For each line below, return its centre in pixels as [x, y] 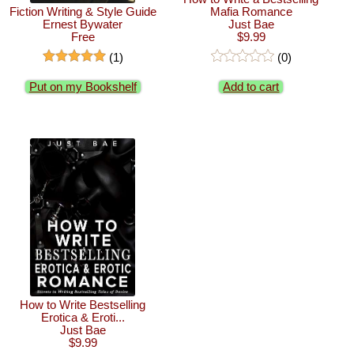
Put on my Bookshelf [83, 87]
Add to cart [251, 87]
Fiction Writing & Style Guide [83, 12]
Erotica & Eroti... [83, 317]
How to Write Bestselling [83, 305]
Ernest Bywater [83, 24]
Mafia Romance [251, 12]
